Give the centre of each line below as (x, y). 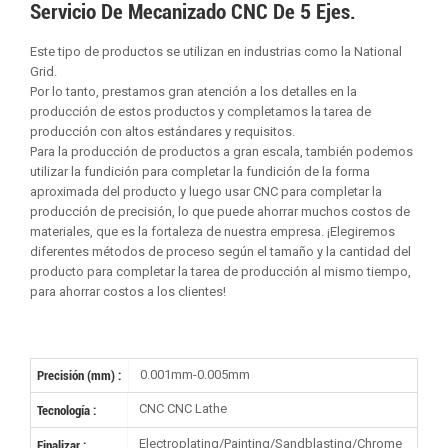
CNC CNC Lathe (181, 409)
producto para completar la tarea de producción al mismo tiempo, (220, 271)
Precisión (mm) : (79, 375)
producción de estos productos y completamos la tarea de (200, 111)
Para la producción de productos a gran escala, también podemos (221, 151)
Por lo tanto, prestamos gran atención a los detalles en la (193, 91)
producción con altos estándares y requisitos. (162, 131)
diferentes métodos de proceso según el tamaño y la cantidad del (220, 251)
